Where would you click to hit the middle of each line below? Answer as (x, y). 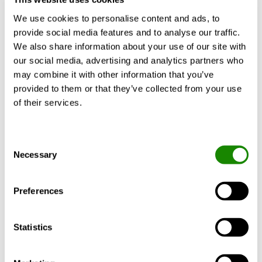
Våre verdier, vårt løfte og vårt (102, 241)
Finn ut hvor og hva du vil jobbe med (104, 22)
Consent (20, 143)
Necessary (35, 154)
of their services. (48, 102)
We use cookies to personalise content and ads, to (117, 18)
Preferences (39, 191)
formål (41, 255)
